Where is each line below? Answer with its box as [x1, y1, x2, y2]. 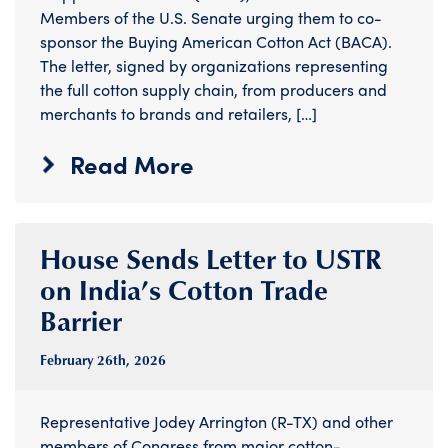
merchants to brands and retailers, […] [40, 102, 317, 126]
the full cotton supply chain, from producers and [40, 78, 387, 102]
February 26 [40, 350, 113, 371]
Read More [70, 147, 194, 182]
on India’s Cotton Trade [40, 269, 328, 310]
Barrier [40, 300, 122, 341]
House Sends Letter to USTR [40, 238, 382, 279]
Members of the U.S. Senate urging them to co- [40, 6, 382, 30]
